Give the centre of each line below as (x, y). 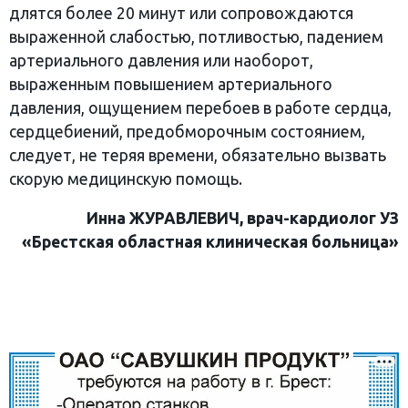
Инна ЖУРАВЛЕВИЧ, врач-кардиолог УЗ (243, 219)
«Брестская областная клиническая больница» (210, 242)
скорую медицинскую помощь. (126, 178)
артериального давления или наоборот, (161, 60)
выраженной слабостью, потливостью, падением (196, 36)
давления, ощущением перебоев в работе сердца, (200, 107)
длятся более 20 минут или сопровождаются (181, 13)
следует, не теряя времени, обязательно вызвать (198, 155)
